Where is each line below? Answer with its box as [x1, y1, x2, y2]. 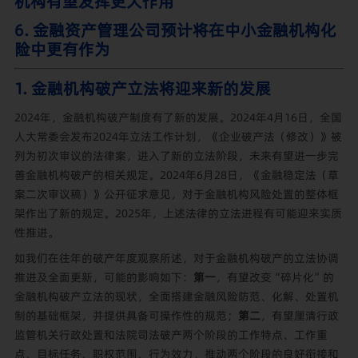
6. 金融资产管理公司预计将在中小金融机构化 [14, 18, 336, 42]
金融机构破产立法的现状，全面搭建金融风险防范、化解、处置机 [14, 288, 339, 305]
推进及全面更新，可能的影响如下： [14, 269, 193, 286]
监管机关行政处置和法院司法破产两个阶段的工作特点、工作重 [14, 327, 328, 344]
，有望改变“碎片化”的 [215, 269, 334, 286]
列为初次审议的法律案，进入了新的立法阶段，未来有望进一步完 [14, 147, 339, 164]
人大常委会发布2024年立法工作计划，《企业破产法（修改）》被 [14, 128, 342, 145]
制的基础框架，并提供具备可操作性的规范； [14, 308, 238, 324]
